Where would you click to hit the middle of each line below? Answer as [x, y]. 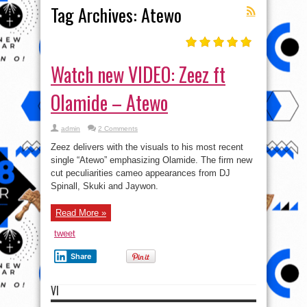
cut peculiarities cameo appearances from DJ [140, 173]
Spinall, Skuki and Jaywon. [105, 186]
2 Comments [118, 128]
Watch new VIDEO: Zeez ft [138, 74]
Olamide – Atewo [109, 102]
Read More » [81, 213]
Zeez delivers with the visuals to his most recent [147, 147]
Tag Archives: [96, 15]
